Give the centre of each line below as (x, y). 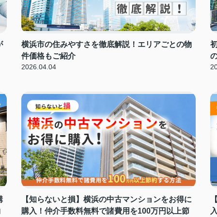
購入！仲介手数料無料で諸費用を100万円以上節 (105, 211)
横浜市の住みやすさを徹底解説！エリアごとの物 (107, 44)
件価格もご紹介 (48, 56)
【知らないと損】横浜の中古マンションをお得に (107, 199)
